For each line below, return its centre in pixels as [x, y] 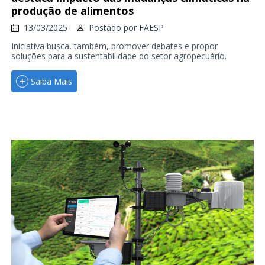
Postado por [114, 28]
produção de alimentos [72, 11]
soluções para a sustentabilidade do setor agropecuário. [119, 56]
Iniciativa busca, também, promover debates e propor [114, 46]
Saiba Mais [51, 81]
